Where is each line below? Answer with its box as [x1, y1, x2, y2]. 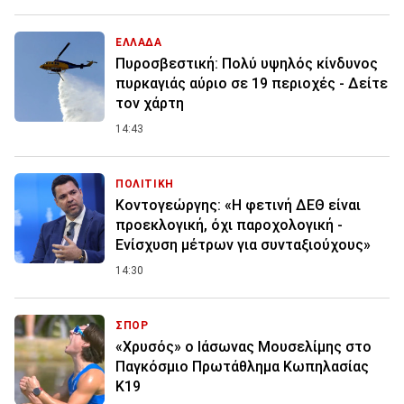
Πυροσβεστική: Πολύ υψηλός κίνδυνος [115, 55, 378, 73]
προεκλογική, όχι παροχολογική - [115, 216, 343, 234]
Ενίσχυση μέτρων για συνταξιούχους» [115, 236, 371, 254]
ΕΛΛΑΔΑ [115, 36, 162, 50]
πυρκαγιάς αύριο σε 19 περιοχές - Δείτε [115, 75, 388, 93]
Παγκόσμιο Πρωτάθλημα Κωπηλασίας [115, 358, 369, 376]
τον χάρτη [115, 95, 184, 113]
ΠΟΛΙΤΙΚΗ [115, 178, 174, 191]
